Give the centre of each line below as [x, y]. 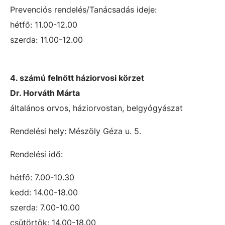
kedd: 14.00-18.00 [44, 192]
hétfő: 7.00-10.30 [42, 177]
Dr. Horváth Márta [45, 93]
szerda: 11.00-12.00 [46, 40]
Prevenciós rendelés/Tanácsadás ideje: [83, 10]
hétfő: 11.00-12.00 [44, 25]
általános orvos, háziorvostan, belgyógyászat [96, 108]
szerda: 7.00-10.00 [45, 207]
